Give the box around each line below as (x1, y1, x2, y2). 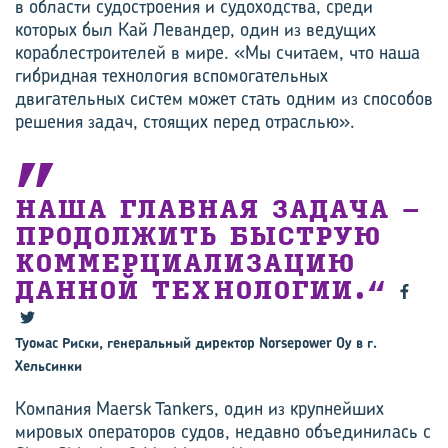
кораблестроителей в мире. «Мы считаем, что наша (15, 40, 420, 65)
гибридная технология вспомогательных (15, 63, 328, 88)
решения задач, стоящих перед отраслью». (15, 109, 355, 134)
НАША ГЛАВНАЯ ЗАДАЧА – (15, 195, 420, 225)
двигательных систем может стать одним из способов (15, 86, 433, 111)
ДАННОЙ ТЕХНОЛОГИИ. (15, 276, 365, 306)
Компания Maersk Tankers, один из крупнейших (15, 396, 384, 421)
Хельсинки (15, 356, 82, 375)
